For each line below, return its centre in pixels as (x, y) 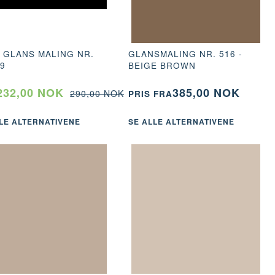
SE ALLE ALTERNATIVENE (181, 122)
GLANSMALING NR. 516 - (185, 53)
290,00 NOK (97, 93)
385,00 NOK (206, 92)
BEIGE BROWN (162, 65)
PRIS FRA (150, 93)
